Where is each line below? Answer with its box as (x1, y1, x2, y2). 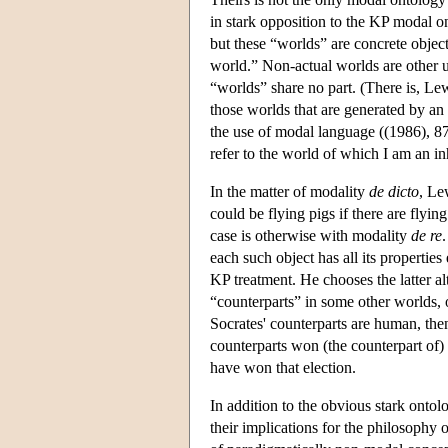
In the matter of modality (210, 182, 369, 200)
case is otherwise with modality (210, 226, 411, 244)
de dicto (369, 182, 419, 200)
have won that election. (210, 358, 356, 376)
